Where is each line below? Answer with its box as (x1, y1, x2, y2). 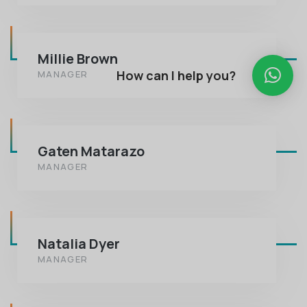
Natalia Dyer (38, 234, 120, 253)
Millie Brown (38, 49, 118, 68)
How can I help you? (116, 67, 236, 84)
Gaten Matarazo (38, 142, 145, 160)
